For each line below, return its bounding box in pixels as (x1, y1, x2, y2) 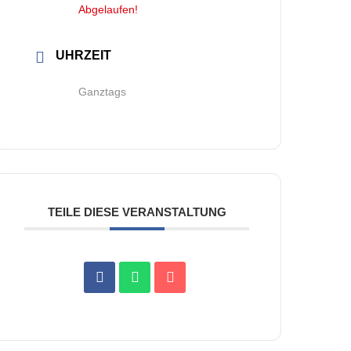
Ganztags (78, 85, 127, 98)
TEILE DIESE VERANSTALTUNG (47, 205, 226, 219)
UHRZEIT (56, 49, 112, 62)
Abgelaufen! (78, 3, 139, 16)
